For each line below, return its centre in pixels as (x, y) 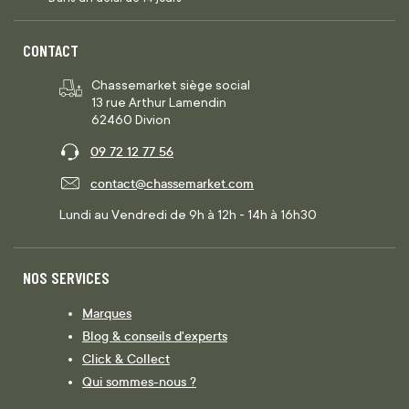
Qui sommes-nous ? (139, 382)
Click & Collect (126, 359)
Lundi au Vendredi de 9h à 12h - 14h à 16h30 (188, 215)
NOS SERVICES (66, 278)
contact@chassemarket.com (172, 184)
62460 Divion (131, 120)
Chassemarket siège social (171, 85)
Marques (107, 313)
